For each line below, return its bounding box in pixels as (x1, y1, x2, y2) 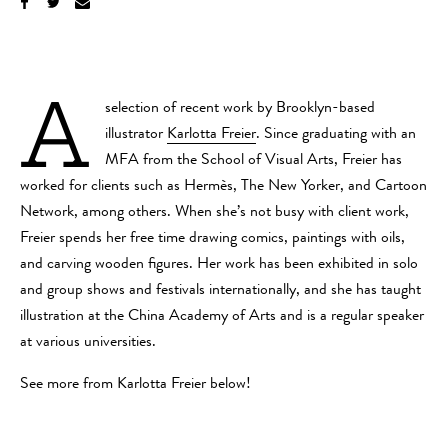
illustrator (105, 127, 167, 144)
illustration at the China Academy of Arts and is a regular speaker (20, 309, 424, 326)
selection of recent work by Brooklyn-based (105, 101, 375, 118)
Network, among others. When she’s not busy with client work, (20, 205, 409, 222)
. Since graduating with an (256, 127, 416, 144)
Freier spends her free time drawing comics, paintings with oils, (20, 231, 405, 248)
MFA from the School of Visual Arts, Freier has (105, 153, 402, 170)
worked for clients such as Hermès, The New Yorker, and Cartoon (20, 179, 427, 196)
